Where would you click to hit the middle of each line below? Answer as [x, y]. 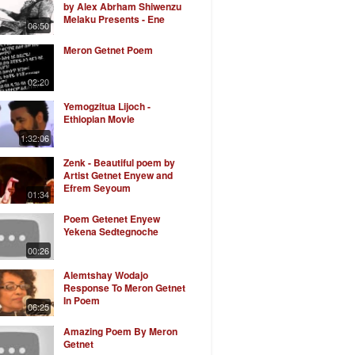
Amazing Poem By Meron [120, 331]
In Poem [81, 300]
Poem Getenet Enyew [111, 219]
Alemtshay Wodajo [105, 275]
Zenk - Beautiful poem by [119, 162]
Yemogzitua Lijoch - [107, 106]
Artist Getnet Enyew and [118, 175]
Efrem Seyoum [97, 188]
